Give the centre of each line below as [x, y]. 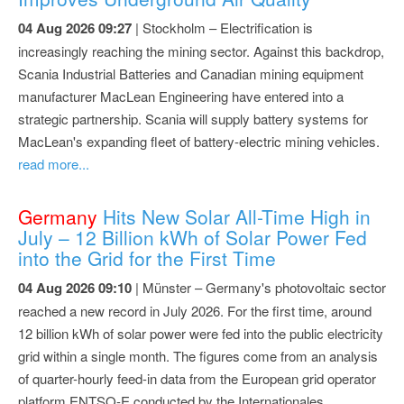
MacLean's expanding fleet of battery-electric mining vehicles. [199, 141]
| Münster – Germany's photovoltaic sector [259, 287]
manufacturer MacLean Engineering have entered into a [181, 96]
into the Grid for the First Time [147, 257]
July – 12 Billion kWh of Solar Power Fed [193, 237]
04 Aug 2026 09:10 [75, 287]
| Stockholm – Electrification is [222, 27]
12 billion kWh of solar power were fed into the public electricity [201, 333]
